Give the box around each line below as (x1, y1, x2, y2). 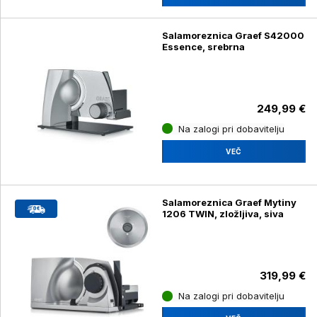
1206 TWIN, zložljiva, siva (161, 208, 284, 220)
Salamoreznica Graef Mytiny (161, 197, 296, 209)
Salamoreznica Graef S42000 (161, 29, 304, 41)
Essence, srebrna (161, 40, 245, 52)
